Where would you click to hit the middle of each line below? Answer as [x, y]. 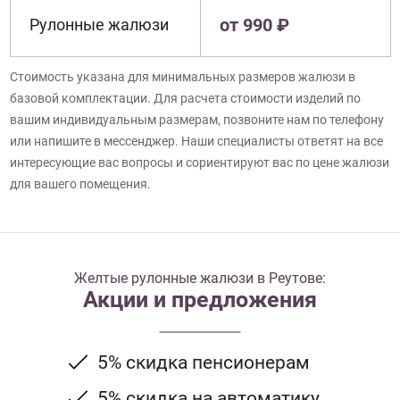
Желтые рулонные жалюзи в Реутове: [200, 279]
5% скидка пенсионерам [203, 363]
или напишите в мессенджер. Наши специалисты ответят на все [196, 142]
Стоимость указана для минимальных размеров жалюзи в [182, 77]
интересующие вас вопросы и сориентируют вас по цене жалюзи [199, 163]
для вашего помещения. [80, 184]
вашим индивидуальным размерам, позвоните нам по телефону [196, 120]
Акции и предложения [200, 300]
